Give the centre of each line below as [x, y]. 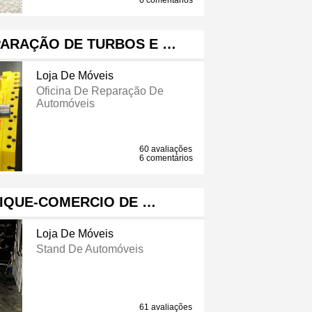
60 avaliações [166, 149]
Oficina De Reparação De [100, 91]
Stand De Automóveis [89, 249]
